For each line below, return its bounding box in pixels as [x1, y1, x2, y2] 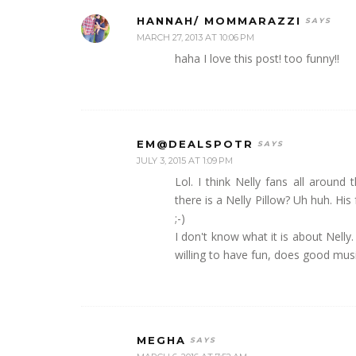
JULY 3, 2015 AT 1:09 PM [137, 154, 233, 166]
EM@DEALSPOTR [137, 137, 253, 150]
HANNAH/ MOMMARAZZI [137, 14, 301, 27]
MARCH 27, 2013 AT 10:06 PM [137, 31, 254, 43]
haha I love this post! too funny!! [175, 50, 339, 66]
